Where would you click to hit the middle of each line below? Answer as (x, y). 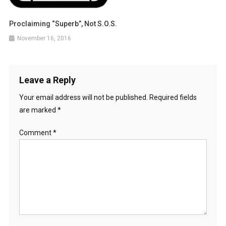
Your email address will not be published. (83, 97)
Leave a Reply (47, 80)
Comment (36, 132)
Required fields (173, 97)
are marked (38, 110)
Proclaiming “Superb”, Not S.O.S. (63, 23)
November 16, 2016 (44, 38)
